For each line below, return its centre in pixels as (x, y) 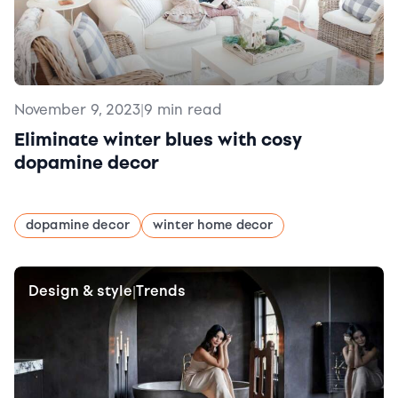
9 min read (183, 110)
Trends (161, 291)
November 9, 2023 (77, 110)
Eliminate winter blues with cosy (158, 139)
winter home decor (213, 225)
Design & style (80, 291)
